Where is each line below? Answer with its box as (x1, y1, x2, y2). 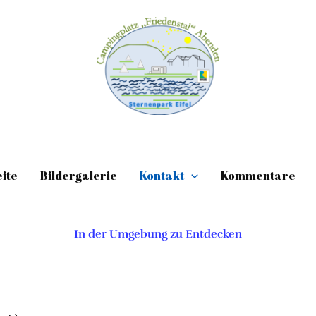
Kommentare (220, 168, 296, 183)
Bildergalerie (39, 168, 117, 183)
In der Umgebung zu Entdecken (74, 227, 242, 241)
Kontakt (139, 168, 184, 183)
